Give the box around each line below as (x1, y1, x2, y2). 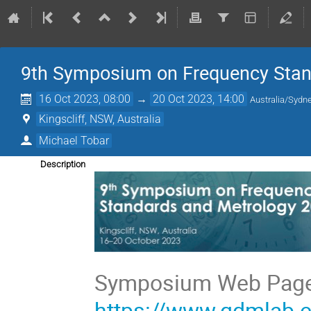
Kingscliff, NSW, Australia (39, 112, 162, 126)
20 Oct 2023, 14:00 (153, 92, 245, 106)
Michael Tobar (39, 133, 110, 147)
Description (40, 158, 85, 169)
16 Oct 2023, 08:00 (39, 92, 131, 106)
